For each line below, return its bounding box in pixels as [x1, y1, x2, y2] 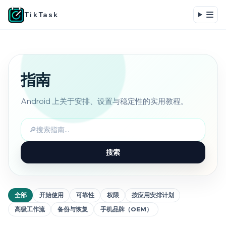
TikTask [24, 10, 59, 19]
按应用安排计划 [131, 191, 174, 199]
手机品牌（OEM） [100, 205, 152, 213]
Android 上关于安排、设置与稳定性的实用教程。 [21, 96, 188, 106]
